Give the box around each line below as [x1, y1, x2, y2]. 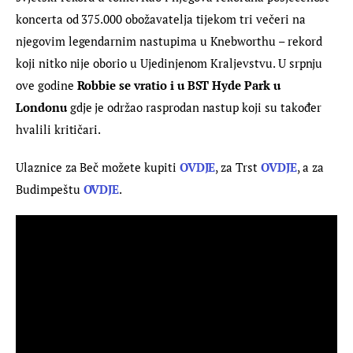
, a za [296, 158, 327, 175]
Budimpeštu [16, 180, 84, 197]
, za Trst [215, 158, 261, 175]
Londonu [16, 99, 67, 116]
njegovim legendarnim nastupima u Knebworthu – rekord [16, 33, 325, 50]
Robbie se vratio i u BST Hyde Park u [76, 77, 284, 94]
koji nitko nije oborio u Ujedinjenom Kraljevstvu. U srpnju [16, 55, 326, 72]
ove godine [16, 77, 77, 94]
